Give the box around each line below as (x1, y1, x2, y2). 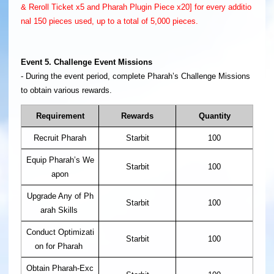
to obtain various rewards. (21, 85, 112, 95)
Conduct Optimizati (26, 228, 94, 237)
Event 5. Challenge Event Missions (21, 57, 152, 67)
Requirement (35, 111, 84, 121)
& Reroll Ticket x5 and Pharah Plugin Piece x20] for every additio (21, 2, 251, 12)
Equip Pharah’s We (26, 155, 94, 165)
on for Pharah (35, 242, 85, 251)
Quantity (198, 111, 231, 121)
